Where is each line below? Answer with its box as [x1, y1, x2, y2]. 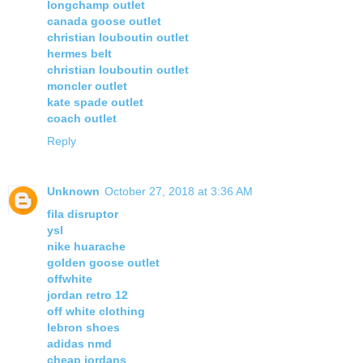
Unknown [47, 185, 100, 199]
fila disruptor [47, 207, 118, 221]
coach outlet [47, 112, 117, 126]
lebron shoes [47, 321, 120, 335]
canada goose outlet [47, 15, 161, 28]
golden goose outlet [47, 256, 160, 270]
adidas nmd [47, 337, 112, 351]
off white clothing [47, 305, 145, 318]
